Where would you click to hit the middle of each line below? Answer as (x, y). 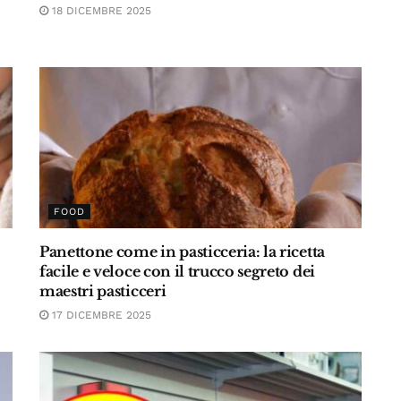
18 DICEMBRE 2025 (100, 11)
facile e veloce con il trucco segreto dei (177, 271)
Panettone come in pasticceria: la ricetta (182, 252)
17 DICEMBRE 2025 (100, 315)
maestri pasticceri (103, 291)
